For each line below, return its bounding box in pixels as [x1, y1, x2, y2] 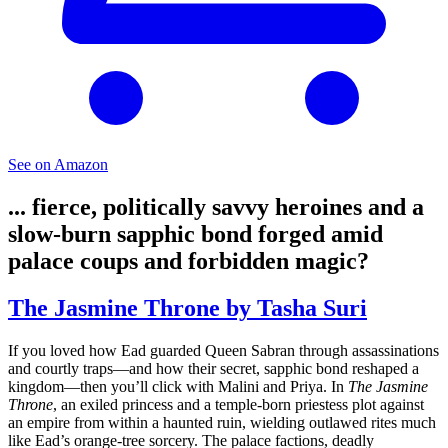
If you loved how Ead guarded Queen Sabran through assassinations [8, 342, 439, 360]
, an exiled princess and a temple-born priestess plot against [53, 396, 424, 414]
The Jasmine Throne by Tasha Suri [8, 295, 367, 322]
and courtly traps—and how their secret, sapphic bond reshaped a [8, 360, 419, 378]
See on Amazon [8, 156, 108, 174]
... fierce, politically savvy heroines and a [8, 194, 424, 221]
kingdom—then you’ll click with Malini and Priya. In [8, 378, 348, 396]
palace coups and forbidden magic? [8, 248, 369, 275]
